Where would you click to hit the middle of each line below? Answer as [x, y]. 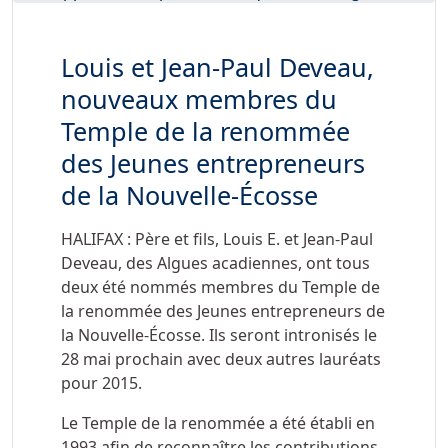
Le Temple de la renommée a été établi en [218, 423]
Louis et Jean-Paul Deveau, [217, 67]
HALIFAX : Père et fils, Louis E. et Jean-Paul [217, 239]
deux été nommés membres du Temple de [220, 287]
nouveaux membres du [199, 99]
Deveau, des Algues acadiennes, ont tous [215, 263]
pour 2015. [101, 383]
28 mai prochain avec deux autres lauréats [221, 359]
